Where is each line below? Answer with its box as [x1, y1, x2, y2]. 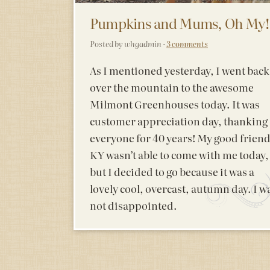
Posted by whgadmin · [90, 37, 166, 49]
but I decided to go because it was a [90, 163, 254, 179]
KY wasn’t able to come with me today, [90, 146, 269, 162]
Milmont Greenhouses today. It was [90, 96, 260, 111]
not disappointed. [90, 197, 177, 213]
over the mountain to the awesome [90, 79, 254, 95]
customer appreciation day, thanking [90, 113, 268, 128]
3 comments [166, 37, 208, 49]
